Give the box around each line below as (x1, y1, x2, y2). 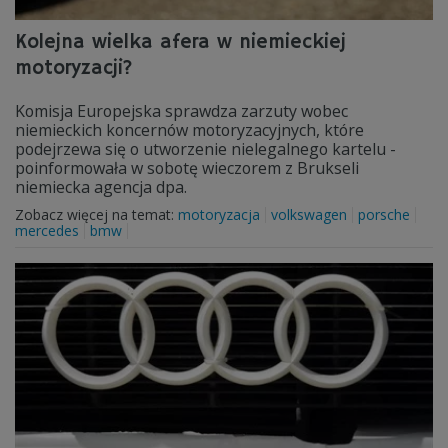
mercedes (15, 221, 79, 240)
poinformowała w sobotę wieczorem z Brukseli (15, 157, 359, 179)
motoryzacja (178, 205, 260, 224)
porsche (358, 205, 410, 224)
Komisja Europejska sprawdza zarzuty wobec (15, 100, 348, 122)
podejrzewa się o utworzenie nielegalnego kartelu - (15, 138, 396, 160)
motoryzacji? (15, 56, 133, 81)
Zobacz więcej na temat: (15, 205, 178, 224)
